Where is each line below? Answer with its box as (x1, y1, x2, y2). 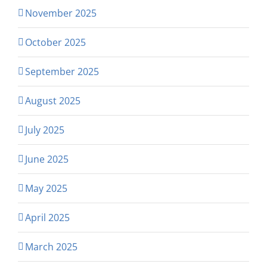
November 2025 (25, 7, 97, 20)
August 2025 (25, 94, 80, 108)
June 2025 (25, 153, 69, 166)
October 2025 (25, 36, 86, 49)
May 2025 (25, 182, 67, 195)
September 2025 (25, 65, 99, 79)
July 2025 (25, 123, 64, 137)
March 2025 (25, 240, 77, 254)
